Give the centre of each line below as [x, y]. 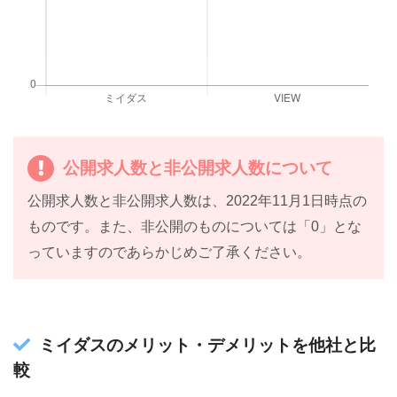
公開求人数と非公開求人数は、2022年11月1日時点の [197, 201]
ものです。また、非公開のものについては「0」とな [195, 227]
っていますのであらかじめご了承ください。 [169, 253]
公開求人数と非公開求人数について [198, 168]
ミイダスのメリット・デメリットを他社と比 [207, 346]
